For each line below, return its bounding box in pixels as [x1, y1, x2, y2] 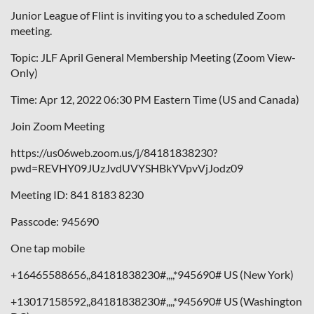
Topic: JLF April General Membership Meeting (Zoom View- [11, 50, 296, 64]
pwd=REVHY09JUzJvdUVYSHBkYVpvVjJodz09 [11, 161, 243, 175]
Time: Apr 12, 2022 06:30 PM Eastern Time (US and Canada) [11, 92, 299, 106]
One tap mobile [11, 240, 85, 254]
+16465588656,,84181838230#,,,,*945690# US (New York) [11, 267, 294, 281]
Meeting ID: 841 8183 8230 [11, 187, 144, 201]
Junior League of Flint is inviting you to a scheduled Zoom [11, 8, 285, 22]
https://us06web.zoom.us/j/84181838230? [11, 145, 217, 159]
